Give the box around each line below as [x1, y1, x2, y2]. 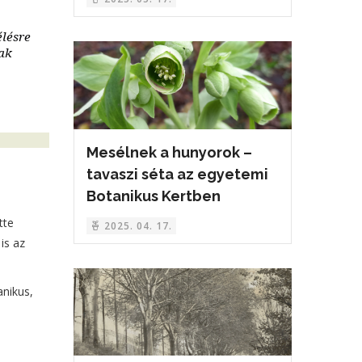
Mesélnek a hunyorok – [86, 143, 252, 161]
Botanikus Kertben [86, 187, 221, 204]
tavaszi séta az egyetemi [86, 165, 268, 183]
